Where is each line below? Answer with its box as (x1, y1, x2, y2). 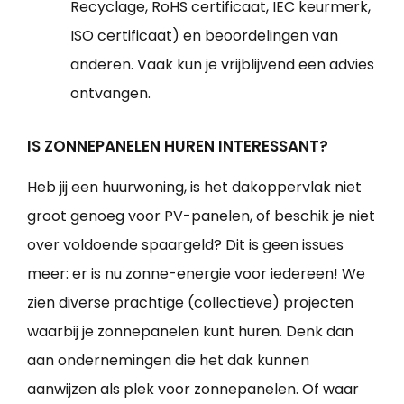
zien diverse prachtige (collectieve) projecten (27, 292, 353, 314)
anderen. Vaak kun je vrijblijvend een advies (70, 54, 374, 76)
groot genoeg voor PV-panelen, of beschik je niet (27, 206, 375, 227)
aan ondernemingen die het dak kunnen (27, 350, 309, 372)
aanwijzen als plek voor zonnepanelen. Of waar (27, 379, 359, 400)
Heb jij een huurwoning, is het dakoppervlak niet (27, 177, 362, 198)
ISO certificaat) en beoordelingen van (70, 25, 338, 47)
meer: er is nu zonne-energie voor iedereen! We (27, 263, 365, 285)
